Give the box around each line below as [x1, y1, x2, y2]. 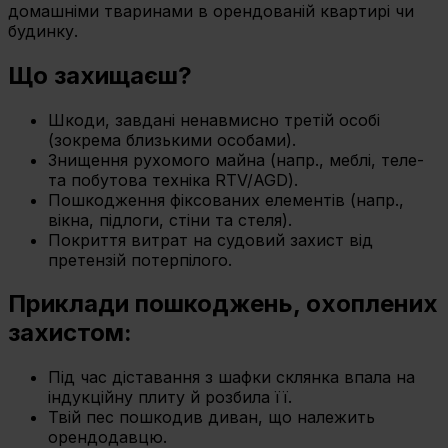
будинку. [8, 20, 78, 41]
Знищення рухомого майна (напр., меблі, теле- [48, 149, 424, 170]
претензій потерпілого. [48, 249, 232, 270]
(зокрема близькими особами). [48, 129, 296, 150]
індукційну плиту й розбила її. [48, 387, 292, 408]
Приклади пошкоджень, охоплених [8, 289, 438, 319]
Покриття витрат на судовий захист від [48, 229, 373, 250]
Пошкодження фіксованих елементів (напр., [48, 189, 404, 210]
